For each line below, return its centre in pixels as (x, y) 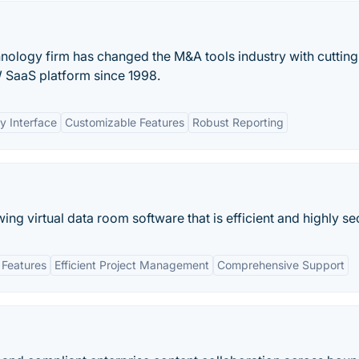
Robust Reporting (238, 122)
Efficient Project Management (132, 265)
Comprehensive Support (281, 265)
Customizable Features (125, 122)
